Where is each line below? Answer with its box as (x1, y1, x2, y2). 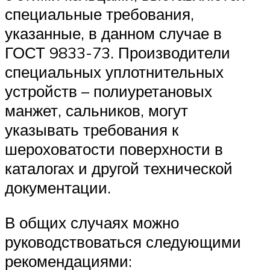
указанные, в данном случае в (5, 23, 222, 43)
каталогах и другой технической (5, 158, 233, 178)
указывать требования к (5, 119, 178, 139)
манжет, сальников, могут (5, 100, 188, 120)
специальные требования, (5, 4, 194, 24)
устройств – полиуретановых (5, 81, 212, 101)
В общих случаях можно (5, 212, 179, 232)
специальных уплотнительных (5, 61, 224, 81)
